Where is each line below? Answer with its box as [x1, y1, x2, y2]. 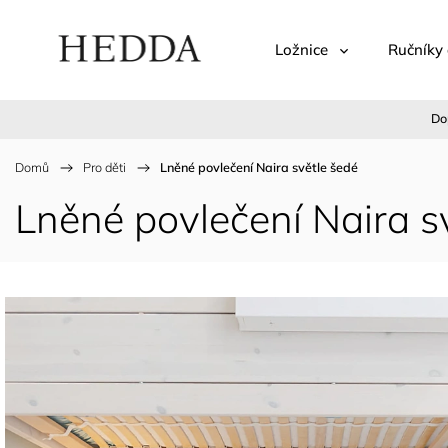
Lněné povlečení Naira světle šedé [160, 159, 358, 175]
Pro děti [83, 159, 126, 175]
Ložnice [275, 40, 328, 59]
